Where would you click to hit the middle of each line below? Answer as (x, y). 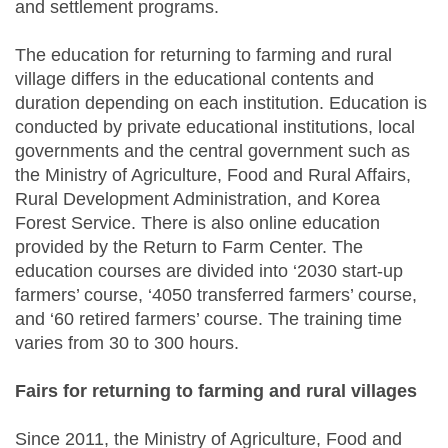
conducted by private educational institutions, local (215, 127)
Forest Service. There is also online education (197, 223)
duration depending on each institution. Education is (221, 103)
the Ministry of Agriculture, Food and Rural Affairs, (213, 175)
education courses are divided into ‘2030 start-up (209, 271)
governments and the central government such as (212, 151)
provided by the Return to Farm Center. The (189, 247)
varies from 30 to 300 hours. (127, 343)
